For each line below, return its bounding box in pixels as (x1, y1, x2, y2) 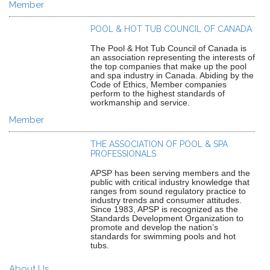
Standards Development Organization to (90, 213, 243, 223)
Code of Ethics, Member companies (90, 80, 227, 89)
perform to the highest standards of (90, 89, 225, 98)
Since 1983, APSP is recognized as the (90, 204, 238, 214)
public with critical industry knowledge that (90, 177, 250, 187)
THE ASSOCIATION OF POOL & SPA (90, 139, 228, 149)
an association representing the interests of (90, 52, 255, 62)
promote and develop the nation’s (90, 222, 218, 232)
